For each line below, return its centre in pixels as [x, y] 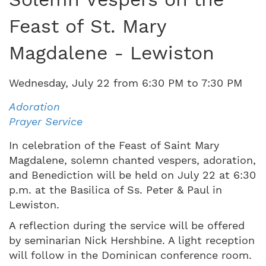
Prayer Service [46, 121]
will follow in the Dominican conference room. [130, 255]
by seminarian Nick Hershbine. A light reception [132, 240]
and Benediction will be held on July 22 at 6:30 [132, 175]
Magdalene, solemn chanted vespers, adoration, [132, 160]
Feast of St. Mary [88, 26]
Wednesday [37, 83]
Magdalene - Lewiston [112, 53]
